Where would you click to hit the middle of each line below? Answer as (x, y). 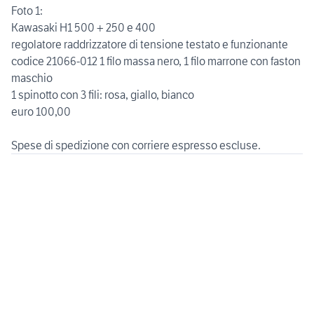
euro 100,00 (41, 112)
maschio (32, 78)
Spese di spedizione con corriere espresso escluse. (136, 145)
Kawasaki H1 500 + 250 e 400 (83, 28)
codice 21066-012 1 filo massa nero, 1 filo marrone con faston (156, 61)
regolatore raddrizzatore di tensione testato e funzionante (150, 45)
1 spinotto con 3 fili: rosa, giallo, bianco (103, 95)
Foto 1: (27, 11)
